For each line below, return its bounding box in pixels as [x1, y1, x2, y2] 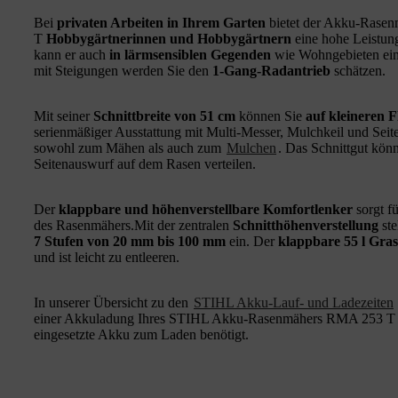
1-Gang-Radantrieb [212, 62, 330, 78]
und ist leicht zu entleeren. [34, 249, 179, 265]
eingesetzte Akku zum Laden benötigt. [34, 326, 249, 342]
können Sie [235, 107, 306, 123]
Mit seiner [34, 107, 93, 123]
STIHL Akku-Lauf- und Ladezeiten [194, 294, 394, 310]
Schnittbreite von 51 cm [93, 107, 235, 123]
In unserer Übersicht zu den [34, 294, 192, 310]
